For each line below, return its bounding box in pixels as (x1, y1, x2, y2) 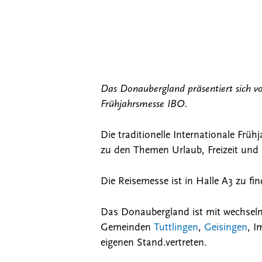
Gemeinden (101, 222, 154, 234)
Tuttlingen (154, 222, 199, 234)
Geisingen (204, 222, 248, 234)
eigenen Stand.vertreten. (101, 237, 208, 249)
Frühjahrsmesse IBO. (101, 99, 188, 111)
